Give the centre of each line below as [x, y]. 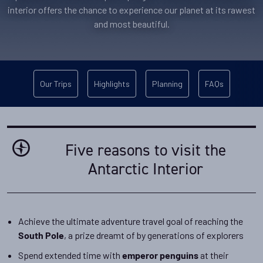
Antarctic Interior [146, 169]
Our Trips [55, 84]
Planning [167, 84]
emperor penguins [161, 257]
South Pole [41, 237]
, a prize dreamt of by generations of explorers [154, 235]
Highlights [112, 84]
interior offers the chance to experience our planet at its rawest [131, 10]
